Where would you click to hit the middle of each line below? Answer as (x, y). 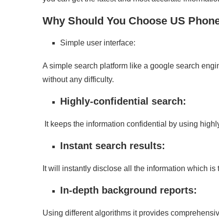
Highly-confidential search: (123, 101)
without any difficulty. (78, 79)
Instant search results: (113, 146)
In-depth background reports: (129, 190)
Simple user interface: (98, 43)
